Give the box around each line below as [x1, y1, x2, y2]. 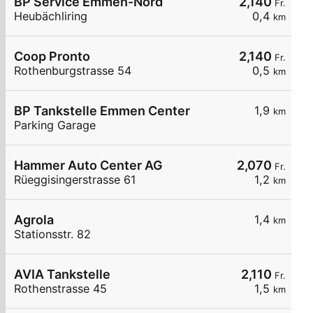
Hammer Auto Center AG [14, 158, 163, 173]
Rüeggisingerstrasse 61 [14, 173, 136, 187]
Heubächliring [14, 9, 87, 24]
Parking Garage [14, 118, 96, 133]
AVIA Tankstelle [14, 267, 110, 282]
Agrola [14, 212, 54, 228]
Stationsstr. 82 [14, 227, 91, 242]
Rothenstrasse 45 [14, 282, 107, 296]
